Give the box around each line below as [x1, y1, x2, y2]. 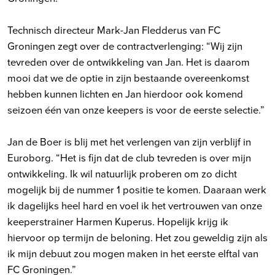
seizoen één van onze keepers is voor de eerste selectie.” [7, 102, 265, 117]
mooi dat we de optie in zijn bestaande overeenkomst [7, 70, 249, 85]
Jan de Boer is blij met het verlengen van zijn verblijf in [7, 134, 251, 149]
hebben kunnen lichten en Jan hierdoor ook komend [7, 86, 243, 101]
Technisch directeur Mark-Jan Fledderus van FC [7, 22, 220, 37]
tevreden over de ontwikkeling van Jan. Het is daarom [7, 54, 250, 69]
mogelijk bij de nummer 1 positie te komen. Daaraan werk [7, 182, 266, 196]
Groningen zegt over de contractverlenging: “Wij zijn [7, 38, 242, 53]
